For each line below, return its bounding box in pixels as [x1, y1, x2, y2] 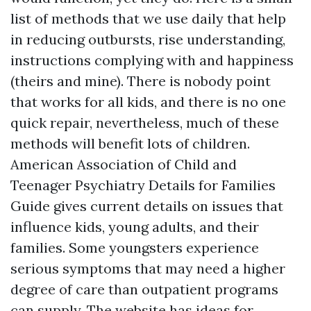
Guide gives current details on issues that [10, 197, 283, 215]
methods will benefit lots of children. [10, 135, 250, 152]
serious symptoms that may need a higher [10, 260, 285, 277]
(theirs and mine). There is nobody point [10, 72, 271, 90]
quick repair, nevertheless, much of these [10, 114, 279, 131]
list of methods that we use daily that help [10, 10, 286, 27]
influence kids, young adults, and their [10, 218, 259, 235]
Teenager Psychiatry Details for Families [10, 176, 276, 194]
